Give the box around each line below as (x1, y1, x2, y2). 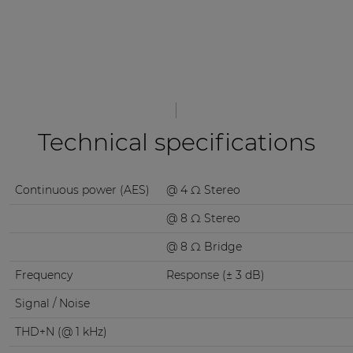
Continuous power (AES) (14, 183, 150, 198)
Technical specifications (37, 128, 315, 158)
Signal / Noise (14, 296, 90, 311)
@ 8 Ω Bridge (165, 240, 242, 255)
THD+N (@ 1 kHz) (14, 325, 107, 340)
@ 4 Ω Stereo (165, 183, 240, 198)
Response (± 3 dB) (165, 268, 265, 283)
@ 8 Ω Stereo (165, 211, 240, 226)
